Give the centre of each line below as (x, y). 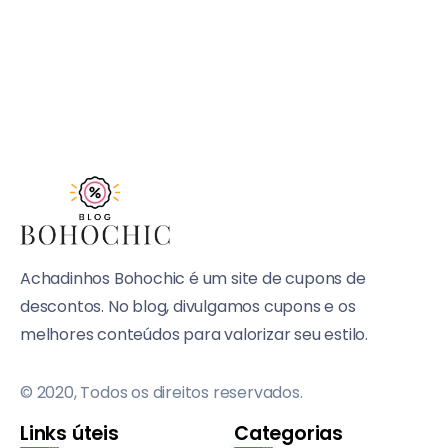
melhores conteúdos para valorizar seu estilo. (194, 335)
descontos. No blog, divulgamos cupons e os (188, 307)
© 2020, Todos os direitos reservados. (161, 393)
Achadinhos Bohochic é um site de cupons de (193, 279)
